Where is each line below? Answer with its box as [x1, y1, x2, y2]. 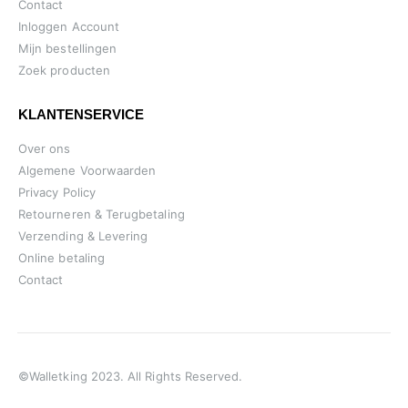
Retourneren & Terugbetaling [18, 206, 185, 221]
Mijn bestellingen [18, 40, 117, 56]
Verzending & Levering [18, 228, 148, 243]
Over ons [18, 140, 71, 156]
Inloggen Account [18, 18, 120, 34]
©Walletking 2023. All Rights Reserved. [18, 369, 243, 384]
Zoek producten [18, 62, 110, 77]
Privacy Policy [18, 184, 96, 199]
